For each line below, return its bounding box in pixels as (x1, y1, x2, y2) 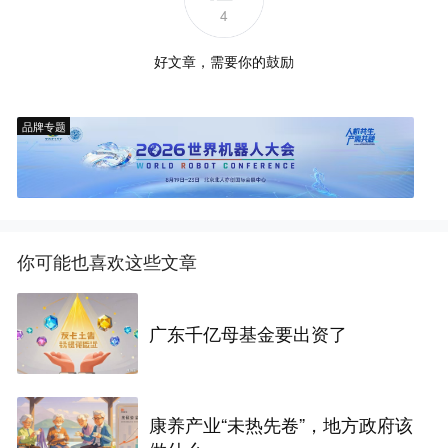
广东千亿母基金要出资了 (149, 320, 348, 347)
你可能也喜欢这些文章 (17, 248, 198, 275)
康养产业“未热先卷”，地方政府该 (149, 411, 414, 437)
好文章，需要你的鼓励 (154, 51, 294, 72)
